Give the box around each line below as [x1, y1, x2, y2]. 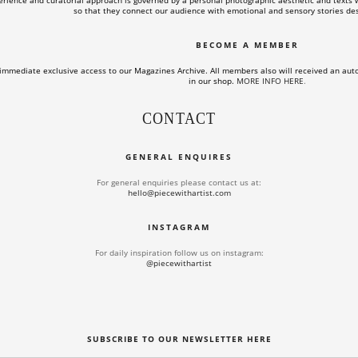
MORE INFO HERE [237, 75, 304, 87]
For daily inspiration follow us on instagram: [94, 247, 264, 259]
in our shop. [189, 75, 234, 87]
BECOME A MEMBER [196, 39, 299, 51]
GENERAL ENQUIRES [125, 151, 233, 163]
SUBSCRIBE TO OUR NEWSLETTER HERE [86, 333, 272, 345]
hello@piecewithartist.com [127, 187, 231, 199]
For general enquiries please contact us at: [97, 177, 261, 189]
